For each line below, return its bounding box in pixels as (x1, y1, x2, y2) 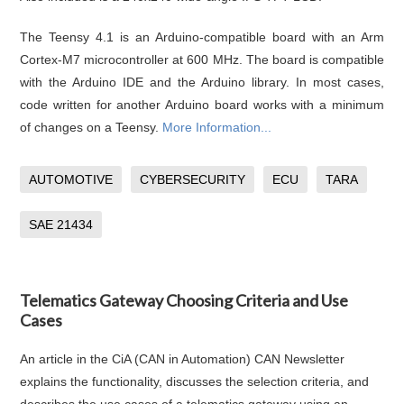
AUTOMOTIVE (29, 171, 114, 187)
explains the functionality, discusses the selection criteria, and (20, 373, 370, 389)
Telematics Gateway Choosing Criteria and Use (20, 289, 349, 310)
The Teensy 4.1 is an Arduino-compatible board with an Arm (20, 29, 384, 44)
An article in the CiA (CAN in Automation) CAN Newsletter (20, 351, 345, 366)
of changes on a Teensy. (20, 119, 163, 134)
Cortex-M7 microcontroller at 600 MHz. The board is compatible (20, 51, 384, 67)
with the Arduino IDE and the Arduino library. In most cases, (20, 74, 384, 89)
